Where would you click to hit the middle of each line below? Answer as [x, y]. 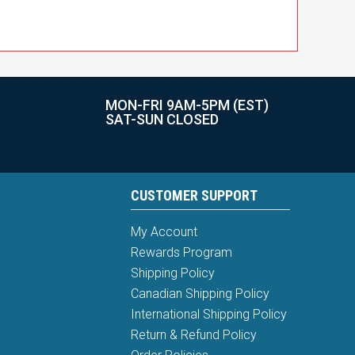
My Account [164, 231]
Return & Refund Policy [194, 334]
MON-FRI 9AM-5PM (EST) [187, 105]
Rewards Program [182, 252]
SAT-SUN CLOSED [162, 119]
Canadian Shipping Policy [200, 293]
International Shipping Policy [209, 314]
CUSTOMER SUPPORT [195, 195]
